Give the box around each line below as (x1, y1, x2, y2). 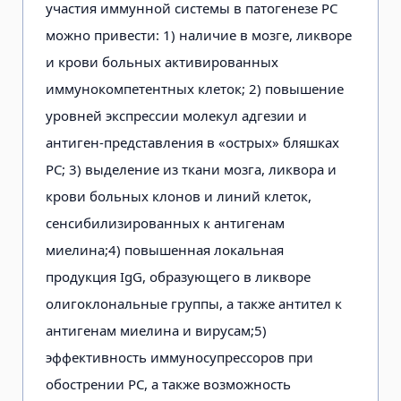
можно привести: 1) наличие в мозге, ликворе (46, 25, 352, 44)
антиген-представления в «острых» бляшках (46, 132, 339, 151)
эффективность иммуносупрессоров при (46, 347, 313, 366)
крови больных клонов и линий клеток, (46, 186, 311, 205)
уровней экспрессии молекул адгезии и (46, 106, 307, 124)
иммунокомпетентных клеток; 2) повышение (46, 79, 344, 98)
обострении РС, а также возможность (46, 374, 291, 393)
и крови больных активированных (46, 52, 278, 71)
